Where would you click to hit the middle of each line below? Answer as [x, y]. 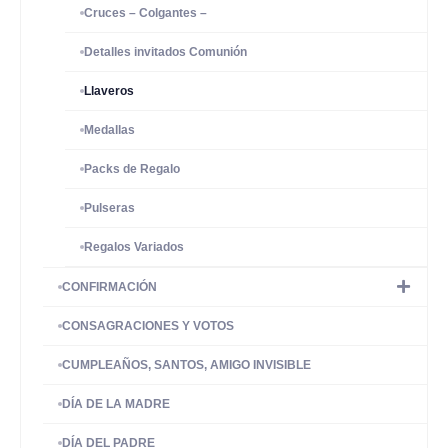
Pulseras [109, 208]
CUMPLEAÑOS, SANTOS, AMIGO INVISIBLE [186, 365]
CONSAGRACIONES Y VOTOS [148, 326]
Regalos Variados [134, 247]
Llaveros [109, 91]
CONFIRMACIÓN [109, 287]
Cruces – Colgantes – [145, 13]
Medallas [109, 130]
